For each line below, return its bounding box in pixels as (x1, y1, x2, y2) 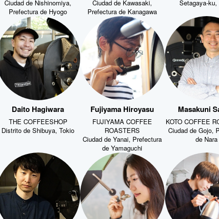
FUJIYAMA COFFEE (92, 116, 153, 125)
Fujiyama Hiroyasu (90, 102, 154, 113)
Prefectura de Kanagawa (88, 5, 157, 15)
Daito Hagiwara (12, 102, 65, 113)
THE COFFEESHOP (8, 116, 67, 125)
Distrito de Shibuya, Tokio (1, 125, 75, 134)
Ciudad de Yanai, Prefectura (83, 133, 162, 143)
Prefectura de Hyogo (9, 5, 67, 15)
